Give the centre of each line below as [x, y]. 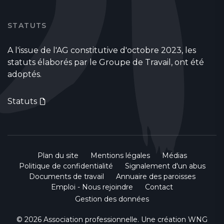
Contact [159, 187]
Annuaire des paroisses [155, 176]
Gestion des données [112, 199]
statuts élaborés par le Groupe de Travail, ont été [106, 62]
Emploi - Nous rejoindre [92, 187]
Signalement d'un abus [165, 166]
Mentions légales [120, 155]
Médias [174, 155]
